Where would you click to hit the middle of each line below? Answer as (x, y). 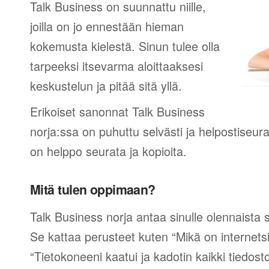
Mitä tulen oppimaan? (93, 189)
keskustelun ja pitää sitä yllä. (106, 86)
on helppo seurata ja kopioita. (108, 151)
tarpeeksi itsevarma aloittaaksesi (116, 66)
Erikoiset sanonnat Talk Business (117, 111)
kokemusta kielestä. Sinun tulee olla (125, 46)
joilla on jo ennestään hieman (107, 26)
